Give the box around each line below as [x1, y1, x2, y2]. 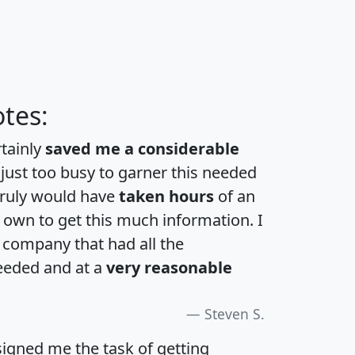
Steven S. [204, 304, 265, 324]
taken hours [119, 185, 214, 208]
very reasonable [106, 257, 232, 279]
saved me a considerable [45, 138, 239, 160]
